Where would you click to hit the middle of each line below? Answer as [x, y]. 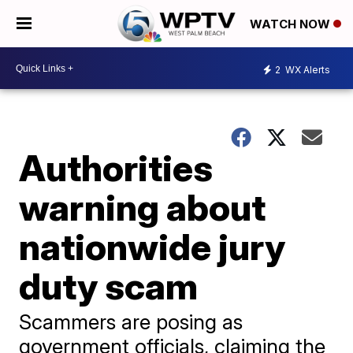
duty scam [109, 286]
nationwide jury [152, 247]
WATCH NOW [292, 24]
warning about [143, 207]
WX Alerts [307, 69]
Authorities [116, 168]
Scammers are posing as [131, 322]
